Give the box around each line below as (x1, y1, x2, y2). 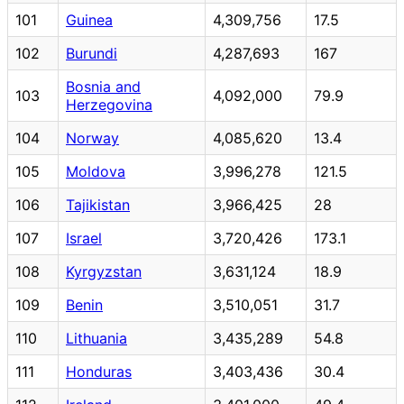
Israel (66, 228, 102, 247)
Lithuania (66, 328, 127, 347)
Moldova (66, 161, 125, 180)
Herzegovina (66, 95, 152, 114)
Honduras (66, 362, 132, 381)
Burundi (66, 43, 117, 62)
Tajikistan (66, 195, 130, 214)
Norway (66, 128, 119, 147)
